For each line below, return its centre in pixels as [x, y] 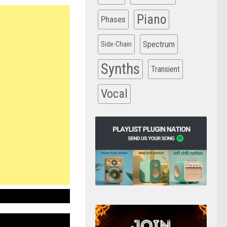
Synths [120, 69]
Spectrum [159, 44]
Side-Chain [116, 44]
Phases [113, 20]
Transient [165, 69]
